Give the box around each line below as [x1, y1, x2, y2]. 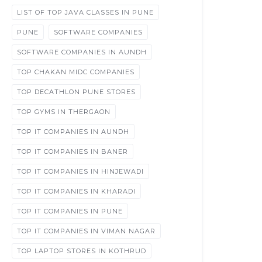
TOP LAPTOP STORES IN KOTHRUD [17, 247, 147, 255]
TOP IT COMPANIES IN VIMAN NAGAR [17, 227, 156, 235]
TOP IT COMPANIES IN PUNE [17, 207, 123, 215]
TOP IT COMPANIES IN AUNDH [17, 127, 130, 136]
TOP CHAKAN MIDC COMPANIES [17, 68, 135, 76]
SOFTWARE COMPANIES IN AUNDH [17, 48, 147, 56]
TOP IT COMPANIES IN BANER [17, 147, 129, 156]
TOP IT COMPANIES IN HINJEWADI [17, 167, 144, 175]
